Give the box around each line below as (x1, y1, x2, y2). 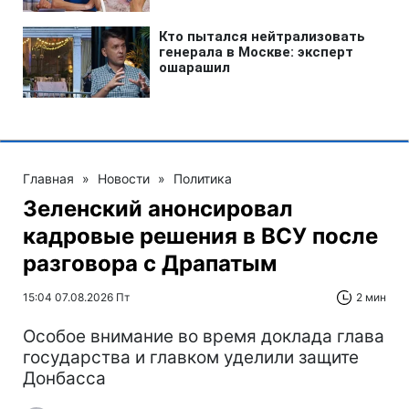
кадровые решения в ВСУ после (23, 222, 378, 249)
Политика (173, 170, 232, 186)
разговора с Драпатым (23, 249, 277, 277)
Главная (23, 170, 74, 186)
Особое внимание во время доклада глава (23, 325, 384, 347)
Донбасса (23, 367, 106, 389)
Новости (98, 170, 150, 186)
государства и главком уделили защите (23, 346, 359, 368)
